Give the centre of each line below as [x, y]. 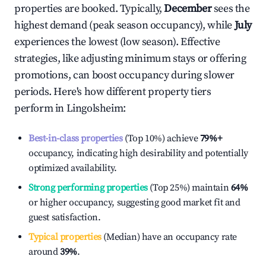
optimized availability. [73, 168]
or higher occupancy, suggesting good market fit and [134, 202]
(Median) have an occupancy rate [169, 237]
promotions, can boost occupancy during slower [125, 75]
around [45, 252]
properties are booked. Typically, [89, 9]
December [188, 9]
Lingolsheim [95, 108]
